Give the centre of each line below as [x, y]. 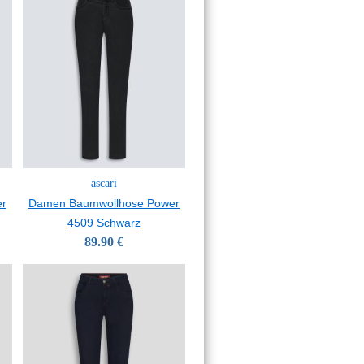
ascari [104, 183]
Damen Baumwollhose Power [104, 203]
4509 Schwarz [104, 223]
